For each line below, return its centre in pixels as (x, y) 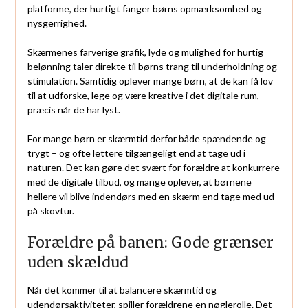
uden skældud (78, 263)
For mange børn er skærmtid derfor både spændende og (146, 139)
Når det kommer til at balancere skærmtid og (122, 290)
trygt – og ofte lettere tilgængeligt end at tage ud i (136, 153)
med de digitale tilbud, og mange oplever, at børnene (139, 182)
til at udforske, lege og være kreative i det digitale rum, (143, 96)
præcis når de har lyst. (74, 110)
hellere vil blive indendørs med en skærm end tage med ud (151, 197)
